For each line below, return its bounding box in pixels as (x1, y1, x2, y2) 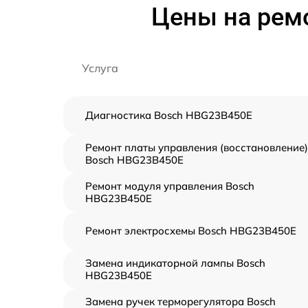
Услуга (82, 60, 118, 75)
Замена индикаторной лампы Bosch (85, 256, 265, 269)
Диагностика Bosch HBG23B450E (85, 108, 252, 122)
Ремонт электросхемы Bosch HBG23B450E (85, 223, 296, 237)
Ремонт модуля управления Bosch (85, 179, 254, 192)
